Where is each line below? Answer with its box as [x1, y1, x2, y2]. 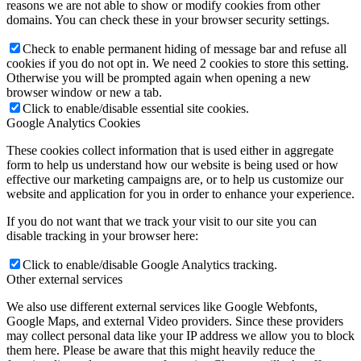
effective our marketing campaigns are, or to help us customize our [6, 172, 343, 186]
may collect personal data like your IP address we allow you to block [6, 328, 355, 342]
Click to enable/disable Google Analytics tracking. [23, 257, 277, 272]
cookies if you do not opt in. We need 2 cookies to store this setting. [6, 56, 349, 70]
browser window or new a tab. [6, 85, 162, 99]
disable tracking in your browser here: [6, 228, 198, 243]
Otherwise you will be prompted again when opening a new [6, 70, 311, 85]
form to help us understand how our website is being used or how [6, 157, 338, 172]
